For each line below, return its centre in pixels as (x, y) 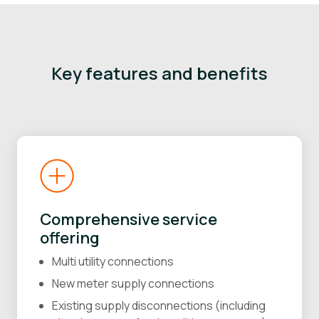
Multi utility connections (113, 262)
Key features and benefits (159, 73)
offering (70, 238)
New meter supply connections (133, 284)
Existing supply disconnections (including (159, 306)
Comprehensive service (129, 220)
